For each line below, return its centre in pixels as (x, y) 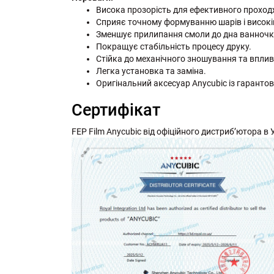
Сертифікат (116, 110)
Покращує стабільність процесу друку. (174, 46)
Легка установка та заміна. (151, 71)
